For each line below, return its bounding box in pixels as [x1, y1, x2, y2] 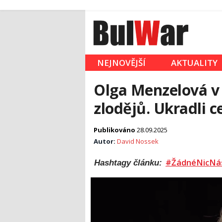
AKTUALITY [171, 57, 218, 69]
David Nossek [117, 137, 159, 146]
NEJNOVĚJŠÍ [97, 57, 146, 69]
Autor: [94, 137, 117, 146]
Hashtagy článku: [94, 158, 165, 167]
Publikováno [94, 125, 137, 135]
